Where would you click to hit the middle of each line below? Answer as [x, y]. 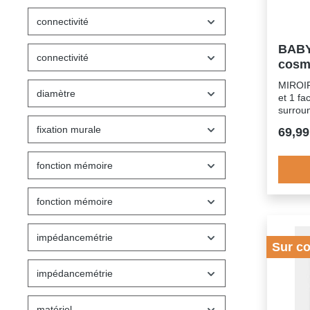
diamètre [56, 93]
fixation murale [69, 129]
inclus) [292, 122]
